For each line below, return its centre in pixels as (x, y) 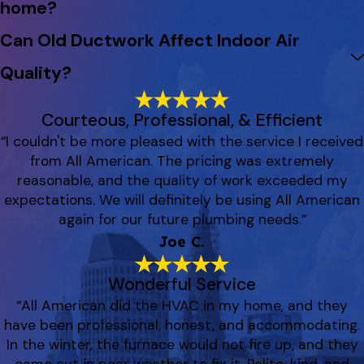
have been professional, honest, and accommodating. (182, 325)
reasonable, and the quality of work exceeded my (182, 180)
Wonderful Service (182, 285)
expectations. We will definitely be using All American (182, 199)
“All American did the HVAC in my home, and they (182, 306)
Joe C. (182, 241)
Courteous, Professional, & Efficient (182, 120)
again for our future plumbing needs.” (182, 219)
